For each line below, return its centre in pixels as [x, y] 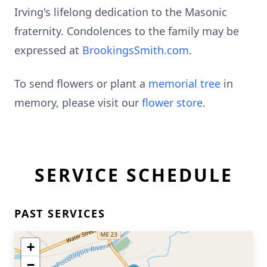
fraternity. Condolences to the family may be [127, 31]
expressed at [48, 50]
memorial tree [184, 83]
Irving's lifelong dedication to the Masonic [121, 12]
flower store [172, 103]
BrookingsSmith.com [136, 50]
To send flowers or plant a [81, 83]
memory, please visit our [78, 103]
